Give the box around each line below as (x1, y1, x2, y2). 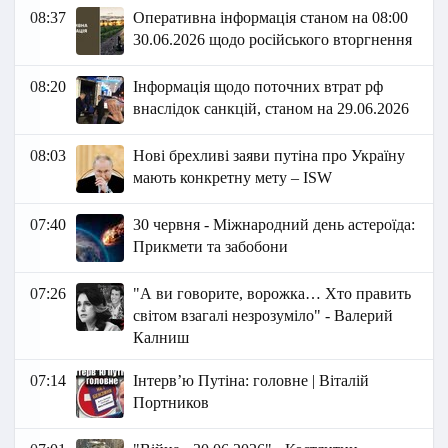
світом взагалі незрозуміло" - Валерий (133, 307, 394, 325)
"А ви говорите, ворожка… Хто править (133, 285, 412, 303)
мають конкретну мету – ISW (133, 169, 333, 187)
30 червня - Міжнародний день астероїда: (133, 216, 416, 234)
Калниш (133, 329, 190, 347)
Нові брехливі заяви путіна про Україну (133, 147, 406, 165)
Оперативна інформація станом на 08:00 (133, 9, 409, 27)
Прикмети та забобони (133, 238, 289, 256)
